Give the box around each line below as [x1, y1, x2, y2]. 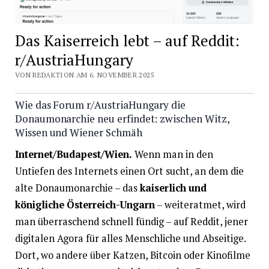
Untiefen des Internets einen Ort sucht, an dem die [14, 165, 244, 178]
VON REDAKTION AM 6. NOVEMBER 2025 [14, 70, 154, 79]
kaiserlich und [139, 181, 207, 195]
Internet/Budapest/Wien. [14, 148, 132, 162]
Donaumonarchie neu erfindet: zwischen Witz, [14, 111, 230, 125]
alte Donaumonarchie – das [14, 181, 140, 195]
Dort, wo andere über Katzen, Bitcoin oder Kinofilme [14, 249, 250, 262]
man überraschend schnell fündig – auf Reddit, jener [14, 215, 248, 229]
